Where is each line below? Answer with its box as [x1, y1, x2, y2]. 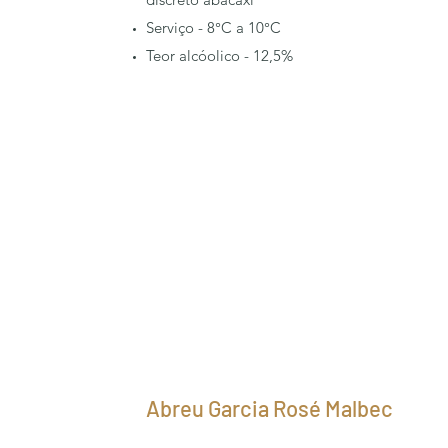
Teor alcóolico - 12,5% [146, 46, 293, 65]
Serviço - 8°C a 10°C [146, 18, 281, 37]
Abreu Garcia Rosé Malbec [146, 395, 393, 421]
